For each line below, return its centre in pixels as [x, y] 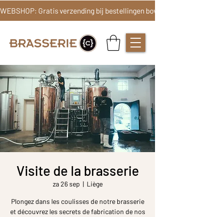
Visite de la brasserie [77, 171]
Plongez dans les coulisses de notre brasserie [77, 201]
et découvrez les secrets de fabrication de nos [77, 212]
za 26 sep [66, 184]
